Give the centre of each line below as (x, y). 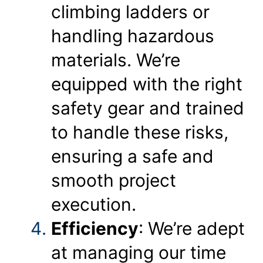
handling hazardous (133, 36)
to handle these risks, (140, 132)
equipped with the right (147, 84)
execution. (94, 204)
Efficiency (95, 228)
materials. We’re (116, 60)
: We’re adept (192, 228)
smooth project (114, 180)
